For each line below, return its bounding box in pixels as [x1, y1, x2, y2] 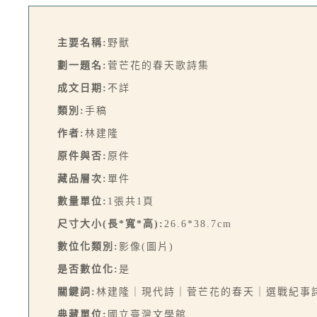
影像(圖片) [119, 241, 174, 252]
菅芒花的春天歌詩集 [108, 60, 209, 71]
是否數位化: [57, 264, 119, 275]
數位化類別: [57, 241, 119, 252]
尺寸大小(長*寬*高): [57, 219, 164, 229]
